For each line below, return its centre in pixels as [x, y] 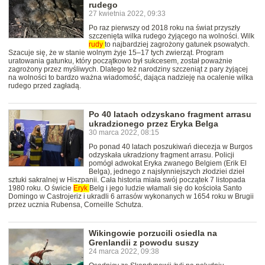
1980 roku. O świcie [41, 188]
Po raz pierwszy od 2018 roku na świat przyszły [164, 28]
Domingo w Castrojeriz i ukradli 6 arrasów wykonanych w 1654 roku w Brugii [131, 197]
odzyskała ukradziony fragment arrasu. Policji [161, 155]
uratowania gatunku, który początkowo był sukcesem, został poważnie [120, 61]
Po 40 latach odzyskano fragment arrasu [170, 114]
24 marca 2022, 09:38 [124, 252]
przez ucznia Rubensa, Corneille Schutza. [76, 205]
